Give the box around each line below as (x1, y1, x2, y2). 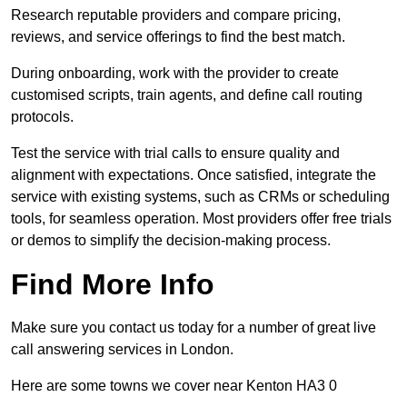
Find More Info (11, 268, 214, 302)
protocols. (11, 109, 77, 125)
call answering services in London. (11, 342, 233, 358)
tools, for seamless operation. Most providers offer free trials (11, 211, 392, 227)
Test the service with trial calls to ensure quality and (11, 145, 340, 162)
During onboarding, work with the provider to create (11, 65, 339, 82)
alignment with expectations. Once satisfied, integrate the (11, 167, 376, 184)
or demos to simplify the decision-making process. (11, 233, 331, 249)
